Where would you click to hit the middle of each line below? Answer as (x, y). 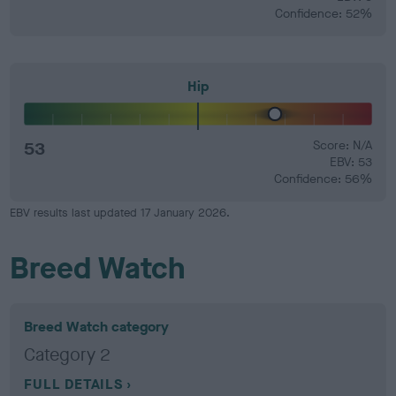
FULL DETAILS (73, 384)
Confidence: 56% (323, 179)
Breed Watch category (97, 327)
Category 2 (68, 355)
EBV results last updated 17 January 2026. (120, 213)
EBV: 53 (350, 162)
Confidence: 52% (323, 13)
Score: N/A (342, 145)
